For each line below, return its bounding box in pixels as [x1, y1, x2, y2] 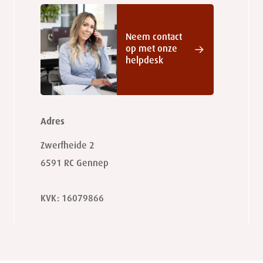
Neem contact [125, 33, 182, 43]
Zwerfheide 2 [40, 141, 95, 151]
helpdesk [125, 56, 163, 66]
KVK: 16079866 [40, 194, 104, 204]
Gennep [76, 159, 109, 169]
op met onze [125, 45, 177, 55]
